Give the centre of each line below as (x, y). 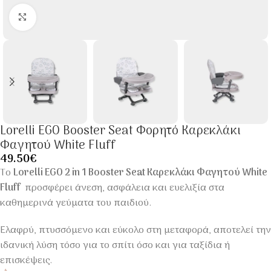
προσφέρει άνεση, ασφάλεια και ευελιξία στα (123, 188)
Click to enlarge (68, 17)
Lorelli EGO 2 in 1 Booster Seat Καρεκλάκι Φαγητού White (140, 173)
